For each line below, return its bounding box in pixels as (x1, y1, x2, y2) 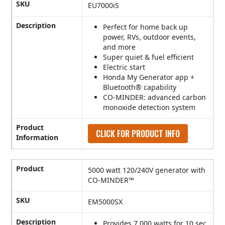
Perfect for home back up (103, 22, 188, 32)
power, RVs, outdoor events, (103, 32, 196, 42)
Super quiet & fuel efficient (103, 52, 194, 62)
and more (103, 42, 136, 52)
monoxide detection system (103, 102, 196, 113)
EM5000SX (88, 197, 123, 207)
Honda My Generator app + (103, 72, 195, 82)
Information (16, 133, 59, 143)
